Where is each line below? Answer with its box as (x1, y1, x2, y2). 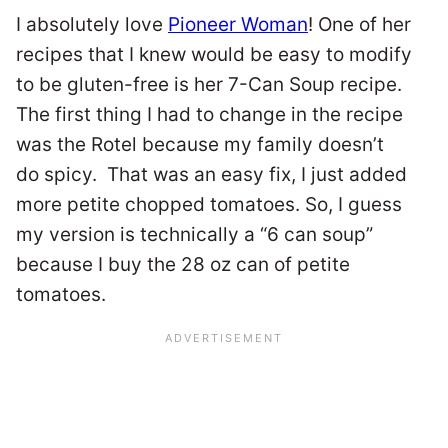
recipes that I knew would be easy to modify (16, 43, 412, 67)
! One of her (308, 13, 411, 37)
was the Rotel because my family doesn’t (16, 133, 384, 157)
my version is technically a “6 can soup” (16, 223, 373, 247)
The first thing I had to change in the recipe (16, 103, 403, 127)
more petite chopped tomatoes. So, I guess (16, 193, 402, 217)
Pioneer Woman (168, 13, 308, 37)
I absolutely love (16, 13, 168, 37)
